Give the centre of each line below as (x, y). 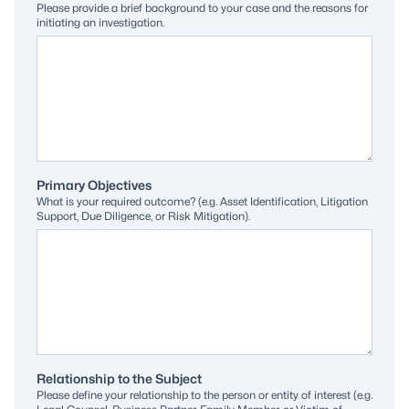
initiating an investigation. (100, 22)
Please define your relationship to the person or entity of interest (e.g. (204, 395)
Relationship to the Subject (119, 378)
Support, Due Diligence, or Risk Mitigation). (143, 216)
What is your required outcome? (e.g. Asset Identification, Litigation (202, 201)
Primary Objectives (94, 185)
